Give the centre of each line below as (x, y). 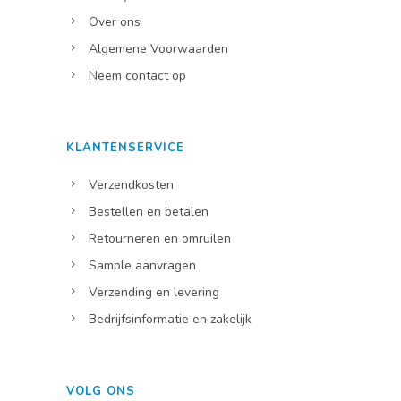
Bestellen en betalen (149, 212)
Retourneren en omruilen (160, 239)
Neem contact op (137, 76)
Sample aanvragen (142, 266)
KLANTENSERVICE (125, 148)
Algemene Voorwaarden (158, 49)
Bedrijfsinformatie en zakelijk (170, 320)
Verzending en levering (154, 293)
